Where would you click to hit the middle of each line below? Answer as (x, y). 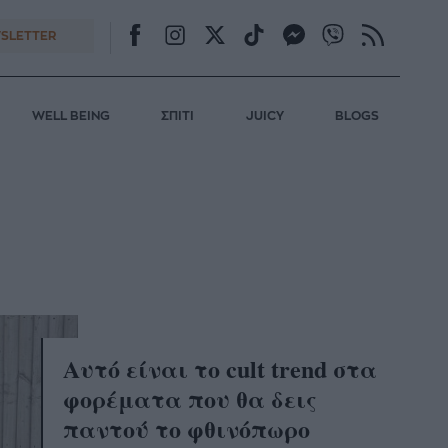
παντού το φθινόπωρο (187, 428)
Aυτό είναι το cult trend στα (220, 368)
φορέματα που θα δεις (190, 398)
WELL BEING (70, 116)
